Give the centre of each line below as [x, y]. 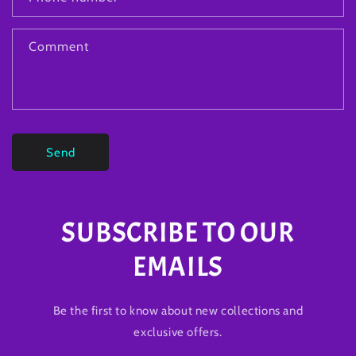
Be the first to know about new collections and [178, 311]
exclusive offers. [178, 333]
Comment [59, 47]
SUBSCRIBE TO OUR [178, 233]
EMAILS [178, 267]
